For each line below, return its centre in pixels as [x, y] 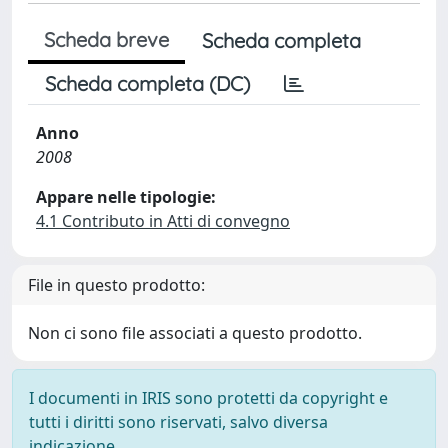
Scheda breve [106, 39]
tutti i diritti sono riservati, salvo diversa [178, 422]
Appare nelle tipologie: [126, 197]
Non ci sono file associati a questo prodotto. [195, 333]
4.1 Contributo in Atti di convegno [163, 221]
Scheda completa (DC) [147, 83]
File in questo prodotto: [116, 285]
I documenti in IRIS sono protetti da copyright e [208, 398]
